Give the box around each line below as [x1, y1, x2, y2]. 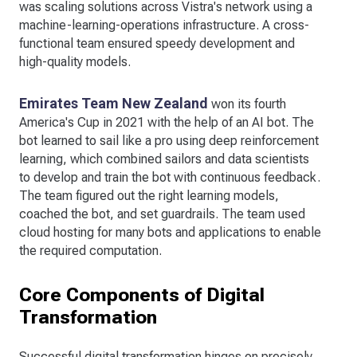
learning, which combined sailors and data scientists [19, 151, 309, 167]
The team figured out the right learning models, [19, 187, 279, 203]
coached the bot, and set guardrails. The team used [19, 206, 305, 222]
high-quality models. [19, 53, 131, 69]
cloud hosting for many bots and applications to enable [19, 224, 321, 240]
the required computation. [19, 242, 162, 258]
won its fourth [208, 96, 286, 112]
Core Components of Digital [19, 283, 265, 306]
